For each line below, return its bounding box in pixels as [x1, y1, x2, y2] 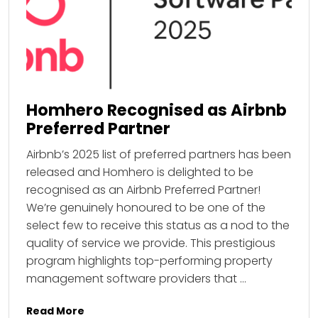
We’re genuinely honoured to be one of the [26, 199, 265, 216]
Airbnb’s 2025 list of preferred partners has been [26, 146, 291, 163]
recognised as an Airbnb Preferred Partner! [26, 182, 261, 199]
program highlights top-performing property [26, 253, 273, 270]
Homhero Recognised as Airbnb [26, 99, 287, 122]
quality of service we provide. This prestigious [26, 235, 275, 252]
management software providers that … [26, 270, 246, 287]
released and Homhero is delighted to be [26, 164, 253, 181]
